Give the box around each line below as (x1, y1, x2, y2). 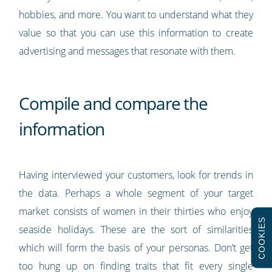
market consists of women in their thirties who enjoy (19, 205, 253, 219)
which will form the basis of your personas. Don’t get (19, 241, 253, 255)
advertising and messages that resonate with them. (19, 44, 236, 58)
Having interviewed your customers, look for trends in (19, 168, 253, 182)
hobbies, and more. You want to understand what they (19, 8, 253, 22)
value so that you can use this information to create (19, 26, 253, 40)
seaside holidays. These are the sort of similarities (19, 223, 253, 237)
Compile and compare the (19, 92, 208, 115)
